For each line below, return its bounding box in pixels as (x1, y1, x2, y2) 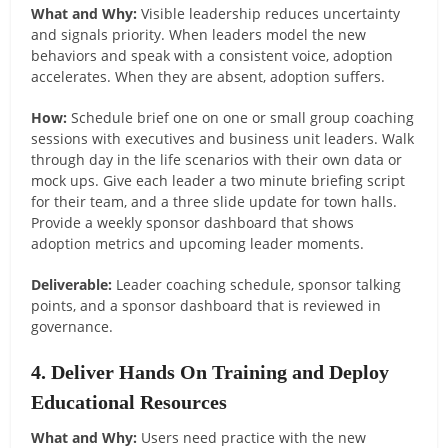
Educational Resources (31, 390, 228, 413)
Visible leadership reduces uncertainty (137, 3, 401, 23)
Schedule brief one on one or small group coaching (67, 107, 415, 127)
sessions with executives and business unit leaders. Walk (31, 128, 415, 148)
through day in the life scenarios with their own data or (31, 149, 403, 169)
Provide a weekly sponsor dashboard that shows (31, 212, 355, 232)
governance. (31, 316, 114, 336)
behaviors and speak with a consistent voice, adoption (31, 45, 394, 65)
